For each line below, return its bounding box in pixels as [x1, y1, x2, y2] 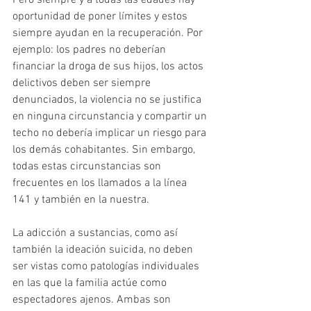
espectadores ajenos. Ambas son [12, 293, 174, 308]
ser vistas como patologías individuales [12, 260, 202, 274]
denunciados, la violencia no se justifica [12, 93, 204, 108]
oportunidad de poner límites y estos [12, 10, 190, 24]
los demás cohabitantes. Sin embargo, [12, 143, 198, 158]
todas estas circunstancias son [12, 160, 164, 174]
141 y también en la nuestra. [12, 193, 149, 208]
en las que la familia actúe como [12, 276, 169, 291]
